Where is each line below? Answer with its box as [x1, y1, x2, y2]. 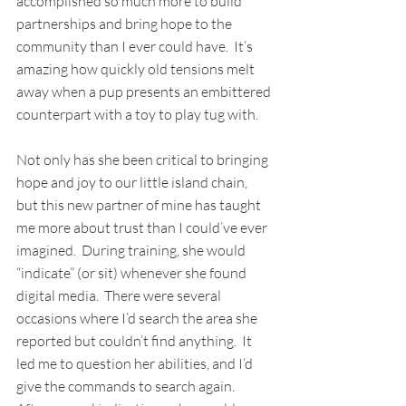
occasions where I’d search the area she [16, 309, 260, 328]
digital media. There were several [16, 286, 224, 305]
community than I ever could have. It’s [16, 37, 256, 56]
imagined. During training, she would [16, 241, 248, 260]
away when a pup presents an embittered [16, 82, 274, 101]
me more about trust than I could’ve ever [16, 218, 270, 237]
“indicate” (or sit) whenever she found [16, 264, 249, 283]
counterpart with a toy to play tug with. [16, 105, 258, 124]
